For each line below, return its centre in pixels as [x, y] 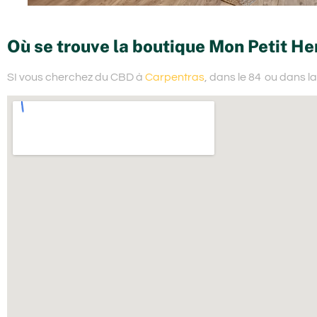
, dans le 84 [233, 77]
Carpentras [175, 77]
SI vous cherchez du [59, 77]
